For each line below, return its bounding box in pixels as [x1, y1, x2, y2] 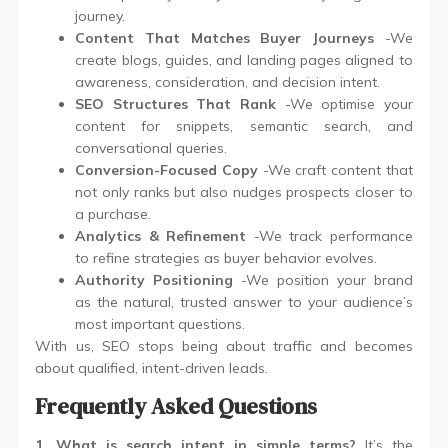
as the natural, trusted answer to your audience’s [75, 292, 413, 311]
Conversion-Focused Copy [75, 160, 259, 179]
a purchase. [75, 204, 152, 223]
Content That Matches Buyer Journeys [75, 28, 374, 47]
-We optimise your [276, 94, 413, 113]
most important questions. [75, 314, 246, 333]
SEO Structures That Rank [75, 94, 276, 113]
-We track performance [246, 226, 413, 245]
